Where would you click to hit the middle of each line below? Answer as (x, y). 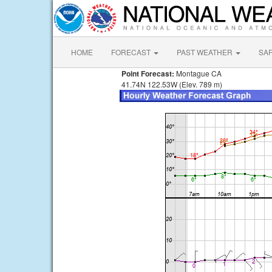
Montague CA (198, 73)
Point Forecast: (147, 73)
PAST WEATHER (206, 52)
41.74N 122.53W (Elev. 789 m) (171, 84)
